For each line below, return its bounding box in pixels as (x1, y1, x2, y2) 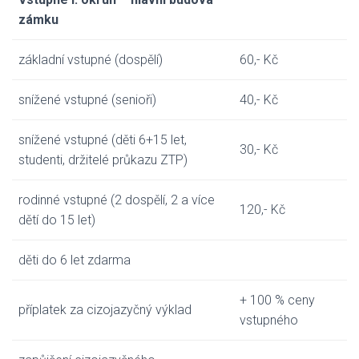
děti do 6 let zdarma (18, 252, 131, 268)
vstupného (240, 313, 298, 328)
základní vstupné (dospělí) (18, 52, 163, 67)
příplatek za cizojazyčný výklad (18, 302, 192, 317)
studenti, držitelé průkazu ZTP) (18, 152, 188, 167)
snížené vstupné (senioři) (18, 92, 156, 107)
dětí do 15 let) (18, 212, 95, 228)
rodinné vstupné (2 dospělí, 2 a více (18, 192, 215, 208)
